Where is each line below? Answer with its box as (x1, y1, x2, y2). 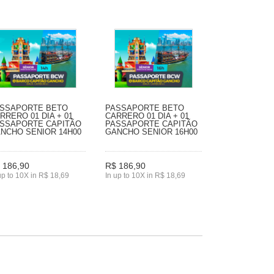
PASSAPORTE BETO (105, 103, 184, 113)
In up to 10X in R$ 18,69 (105, 171, 185, 180)
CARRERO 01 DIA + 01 (105, 111, 189, 120)
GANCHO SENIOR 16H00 (105, 127, 198, 136)
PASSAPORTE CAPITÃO (105, 119, 198, 128)
